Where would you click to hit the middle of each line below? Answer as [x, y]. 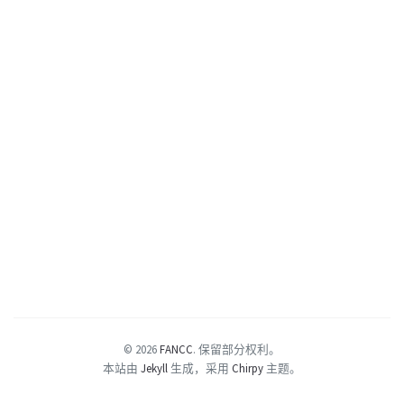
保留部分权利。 [239, 349]
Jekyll [154, 368]
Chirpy [248, 368]
